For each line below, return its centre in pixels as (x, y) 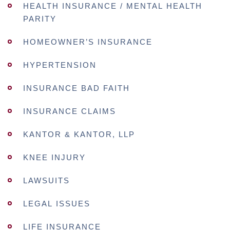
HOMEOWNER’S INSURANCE (88, 42)
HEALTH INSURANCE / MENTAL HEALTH (113, 6)
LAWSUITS (46, 180)
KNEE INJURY (54, 157)
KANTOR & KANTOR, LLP (79, 134)
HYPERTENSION (60, 65)
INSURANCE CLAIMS (70, 111)
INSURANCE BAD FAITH (76, 88)
